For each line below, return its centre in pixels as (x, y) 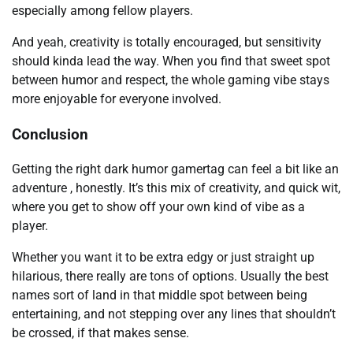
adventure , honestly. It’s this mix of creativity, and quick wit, (176, 188)
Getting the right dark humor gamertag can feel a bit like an (175, 169)
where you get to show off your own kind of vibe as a (158, 207)
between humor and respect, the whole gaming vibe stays (171, 80)
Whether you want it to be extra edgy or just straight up (163, 258)
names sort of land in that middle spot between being (160, 295)
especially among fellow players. (102, 11)
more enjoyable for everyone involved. (117, 99)
